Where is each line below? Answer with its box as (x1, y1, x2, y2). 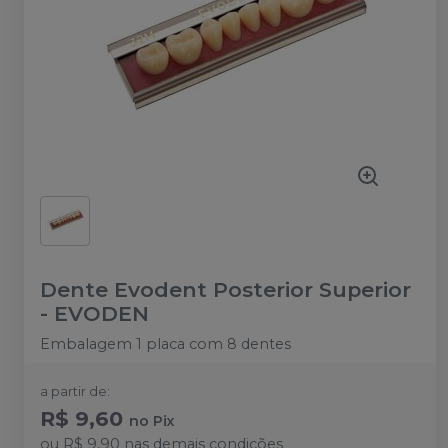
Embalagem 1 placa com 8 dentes (40, 335, 291, 353)
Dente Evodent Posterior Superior (40, 277, 411, 302)
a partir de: (40, 384, 110, 399)
